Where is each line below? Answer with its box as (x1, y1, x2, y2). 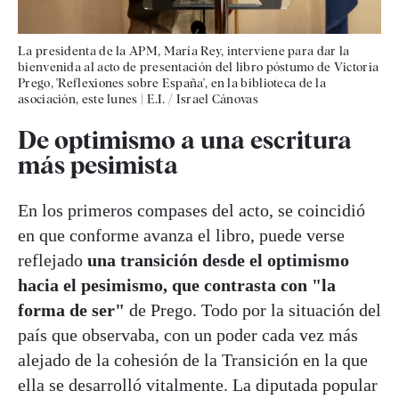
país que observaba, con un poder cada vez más (18, 325, 358, 346)
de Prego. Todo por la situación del (125, 300, 381, 321)
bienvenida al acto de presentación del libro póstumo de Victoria (18, 59, 379, 74)
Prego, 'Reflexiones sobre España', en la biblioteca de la (18, 75, 327, 90)
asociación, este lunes (18, 91, 138, 106)
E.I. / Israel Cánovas (146, 91, 258, 106)
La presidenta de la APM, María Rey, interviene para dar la (18, 43, 350, 58)
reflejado (18, 250, 87, 271)
